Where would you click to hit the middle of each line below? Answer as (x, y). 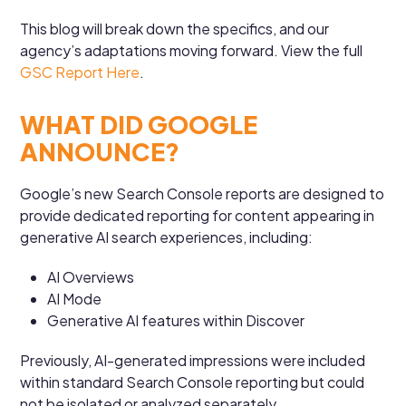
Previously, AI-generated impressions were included (193, 360)
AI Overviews (91, 276)
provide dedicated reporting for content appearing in (198, 215)
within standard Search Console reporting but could (193, 382)
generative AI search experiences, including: (167, 237)
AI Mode (75, 298)
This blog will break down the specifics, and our (175, 28)
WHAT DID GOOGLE (139, 124)
